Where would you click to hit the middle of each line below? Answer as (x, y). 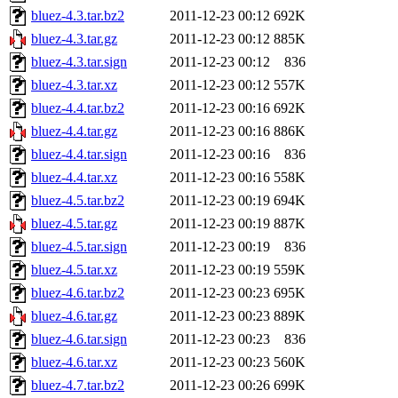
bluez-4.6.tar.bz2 (78, 293)
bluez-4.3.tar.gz (74, 39)
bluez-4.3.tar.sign (79, 62)
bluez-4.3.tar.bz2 (78, 16)
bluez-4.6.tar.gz (74, 316)
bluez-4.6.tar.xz (74, 362)
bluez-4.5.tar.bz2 (78, 201)
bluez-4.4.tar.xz (74, 178)
